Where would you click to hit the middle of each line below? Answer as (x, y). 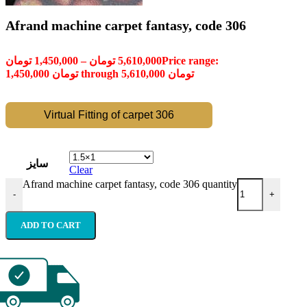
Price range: (190, 60)
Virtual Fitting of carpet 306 (109, 114)
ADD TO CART (51, 225)
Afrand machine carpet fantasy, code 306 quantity (130, 184)
